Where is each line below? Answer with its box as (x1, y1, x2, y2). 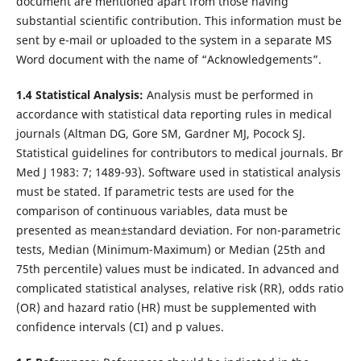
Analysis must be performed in (143, 86, 313, 102)
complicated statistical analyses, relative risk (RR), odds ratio (15, 280, 343, 296)
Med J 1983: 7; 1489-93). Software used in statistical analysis (15, 164, 341, 180)
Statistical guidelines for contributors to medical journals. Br (15, 144, 343, 160)
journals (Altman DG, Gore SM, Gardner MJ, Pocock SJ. (15, 125, 305, 141)
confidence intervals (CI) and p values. (15, 318, 224, 334)
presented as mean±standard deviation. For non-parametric (15, 222, 341, 238)
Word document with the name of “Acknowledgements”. (15, 51, 322, 67)
